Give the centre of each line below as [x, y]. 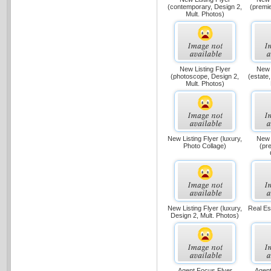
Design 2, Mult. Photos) [205, 215]
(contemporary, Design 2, [205, 7]
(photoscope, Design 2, [205, 76]
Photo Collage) [205, 146]
